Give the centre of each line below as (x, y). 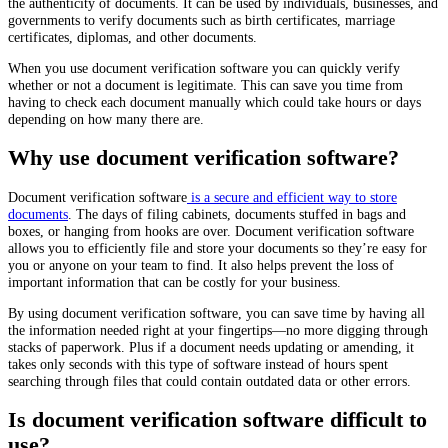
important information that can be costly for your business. (174, 281)
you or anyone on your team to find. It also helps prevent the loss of (201, 264)
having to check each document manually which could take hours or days (214, 101)
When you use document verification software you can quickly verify (204, 67)
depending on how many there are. (106, 118)
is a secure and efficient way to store (292, 196)
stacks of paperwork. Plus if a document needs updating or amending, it (211, 347)
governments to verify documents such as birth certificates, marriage (201, 19)
